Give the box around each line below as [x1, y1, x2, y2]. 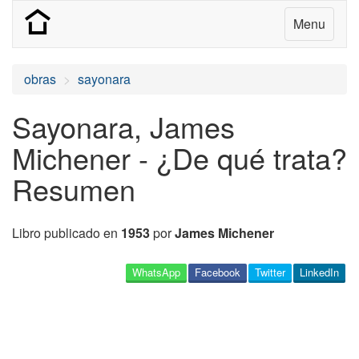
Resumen [12, 168, 135, 209]
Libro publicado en [12, 224, 121, 242]
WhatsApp [132, 264, 180, 280]
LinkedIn [300, 264, 339, 280]
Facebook [195, 264, 240, 280]
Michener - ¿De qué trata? [12, 137, 347, 178]
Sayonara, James [12, 106, 235, 147]
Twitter [255, 264, 285, 280]
